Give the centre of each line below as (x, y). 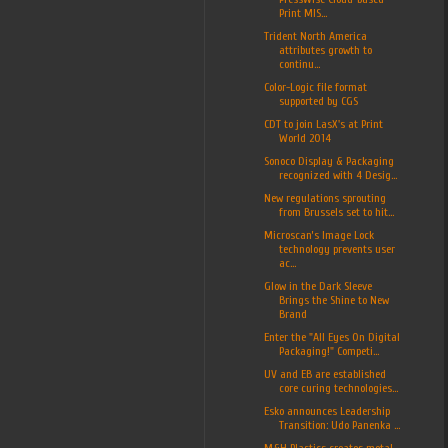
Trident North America (315, 35)
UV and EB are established (324, 373)
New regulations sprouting (324, 197)
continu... (299, 63)
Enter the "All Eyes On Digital (331, 336)
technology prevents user (336, 248)
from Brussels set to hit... (336, 211)
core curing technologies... (338, 387)
